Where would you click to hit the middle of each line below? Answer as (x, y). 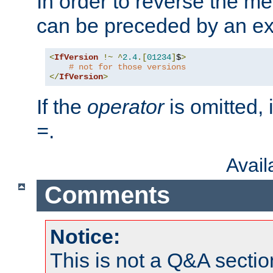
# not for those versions (127, 67)
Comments (107, 195)
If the (62, 106)
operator (126, 106)
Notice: (85, 237)
